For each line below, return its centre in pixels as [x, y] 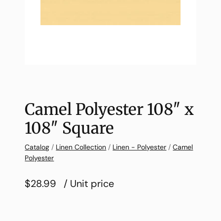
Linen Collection [81, 147]
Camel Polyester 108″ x [110, 109]
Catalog [37, 147]
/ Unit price [89, 183]
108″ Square [70, 128]
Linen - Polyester [140, 147]
